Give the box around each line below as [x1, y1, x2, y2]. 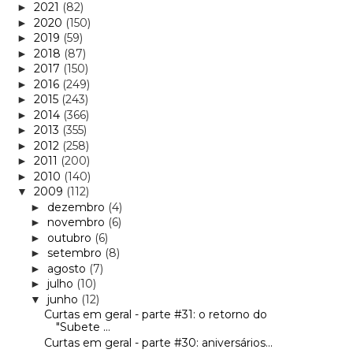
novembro [46, 215, 108, 230]
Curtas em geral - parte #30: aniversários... [43, 335, 273, 350]
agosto [46, 261, 89, 276]
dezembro [46, 199, 108, 214]
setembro [46, 246, 105, 261]
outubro [46, 230, 95, 245]
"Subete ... [55, 320, 110, 335]
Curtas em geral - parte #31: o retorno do [43, 307, 267, 322]
